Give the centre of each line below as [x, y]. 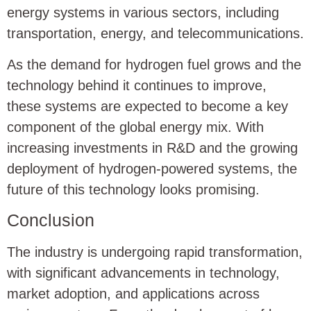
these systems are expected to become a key [148, 106]
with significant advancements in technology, [143, 273]
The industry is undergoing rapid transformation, [155, 252]
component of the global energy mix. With [135, 127]
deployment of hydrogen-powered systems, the [152, 168]
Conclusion [51, 220]
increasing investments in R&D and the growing [152, 148]
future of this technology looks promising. [133, 189]
